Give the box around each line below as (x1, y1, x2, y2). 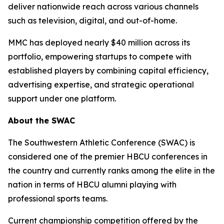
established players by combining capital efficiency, (8, 65, 208, 75)
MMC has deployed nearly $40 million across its (8, 37, 190, 47)
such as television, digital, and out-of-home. (8, 15, 177, 25)
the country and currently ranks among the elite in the (8, 165, 215, 175)
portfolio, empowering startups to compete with (8, 51, 191, 61)
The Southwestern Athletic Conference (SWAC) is (8, 137, 195, 147)
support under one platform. (8, 93, 116, 103)
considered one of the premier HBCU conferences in (8, 151, 207, 161)
